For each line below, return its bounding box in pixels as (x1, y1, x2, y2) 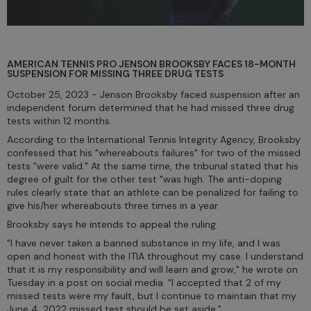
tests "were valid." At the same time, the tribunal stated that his (7, 159, 299, 172)
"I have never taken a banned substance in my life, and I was (7, 236, 280, 249)
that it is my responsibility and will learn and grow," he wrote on (7, 262, 298, 276)
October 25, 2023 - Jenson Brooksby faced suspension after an (7, 87, 300, 101)
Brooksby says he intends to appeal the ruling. (7, 217, 218, 230)
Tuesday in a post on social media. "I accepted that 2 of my (7, 276, 281, 289)
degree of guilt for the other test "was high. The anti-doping (7, 172, 282, 185)
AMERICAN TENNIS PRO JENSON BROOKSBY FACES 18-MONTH (7, 57, 296, 70)
